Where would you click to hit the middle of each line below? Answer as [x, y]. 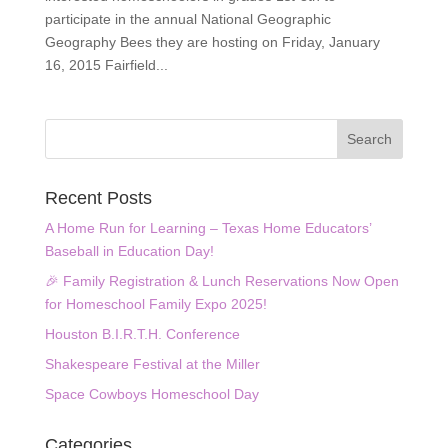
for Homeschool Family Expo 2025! [155, 304]
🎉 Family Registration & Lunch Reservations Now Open [221, 281]
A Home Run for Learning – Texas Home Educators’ [207, 228]
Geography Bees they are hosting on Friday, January [212, 42]
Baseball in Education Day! [129, 251]
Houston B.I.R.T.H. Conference [142, 334]
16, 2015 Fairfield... [106, 65]
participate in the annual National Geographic [187, 19]
